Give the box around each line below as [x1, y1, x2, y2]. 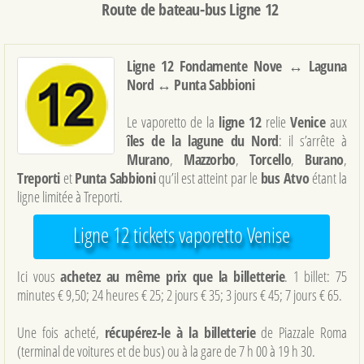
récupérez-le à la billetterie [104, 323, 256, 343]
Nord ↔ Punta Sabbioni [127, 75, 255, 95]
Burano [305, 149, 344, 170]
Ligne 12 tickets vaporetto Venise [73, 220, 291, 250]
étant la [309, 168, 347, 188]
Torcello [249, 149, 292, 170]
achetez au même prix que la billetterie [60, 266, 285, 287]
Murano [127, 149, 170, 170]
